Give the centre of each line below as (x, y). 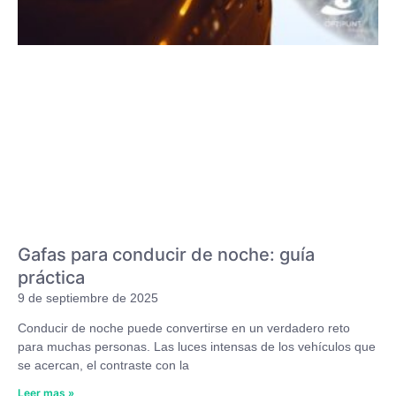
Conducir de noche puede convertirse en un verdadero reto (184, 328)
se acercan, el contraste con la (103, 366)
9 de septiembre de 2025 (88, 298)
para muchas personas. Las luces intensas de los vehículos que (197, 347)
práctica (51, 278)
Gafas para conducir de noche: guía (166, 255)
